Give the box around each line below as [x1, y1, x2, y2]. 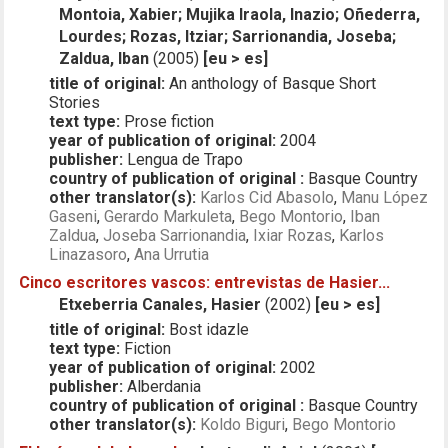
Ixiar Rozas [253, 225, 333, 245]
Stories [49, 92, 101, 112]
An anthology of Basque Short [165, 73, 377, 93]
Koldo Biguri [200, 414, 286, 434]
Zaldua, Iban [59, 48, 150, 68]
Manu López [341, 187, 429, 207]
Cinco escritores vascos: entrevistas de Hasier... [19, 272, 391, 292]
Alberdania [123, 376, 202, 396]
